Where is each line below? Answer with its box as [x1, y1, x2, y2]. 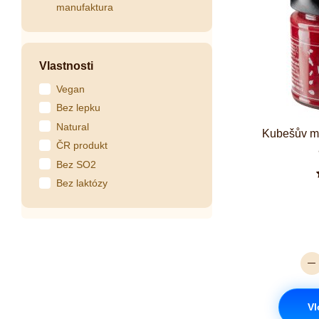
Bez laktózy [56, 177, 108, 189]
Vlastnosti [39, 60, 93, 73]
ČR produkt [56, 140, 108, 152]
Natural [56, 120, 89, 132]
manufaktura [56, 1, 113, 14]
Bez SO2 [56, 158, 96, 170]
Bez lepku [56, 102, 100, 114]
